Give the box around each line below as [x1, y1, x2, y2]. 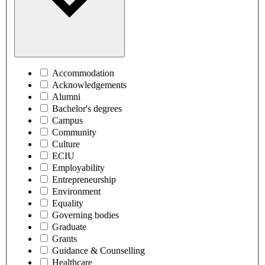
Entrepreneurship [52, 174, 116, 185]
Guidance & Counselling [52, 245, 145, 256]
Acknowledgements [52, 80, 127, 91]
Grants [52, 234, 77, 244]
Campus [52, 115, 83, 126]
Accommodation [52, 68, 114, 79]
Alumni [52, 92, 80, 102]
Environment [52, 186, 101, 197]
